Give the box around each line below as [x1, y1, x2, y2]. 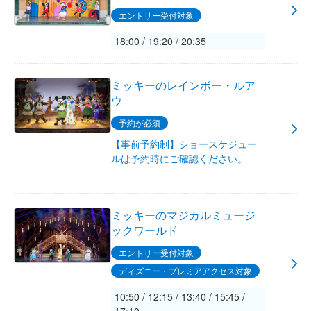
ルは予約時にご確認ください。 [111, 151, 248, 166]
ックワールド [111, 222, 178, 239]
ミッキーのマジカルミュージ [111, 207, 256, 224]
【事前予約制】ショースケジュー [111, 137, 258, 151]
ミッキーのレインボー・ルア [111, 77, 256, 94]
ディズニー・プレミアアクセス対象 [119, 264, 253, 277]
